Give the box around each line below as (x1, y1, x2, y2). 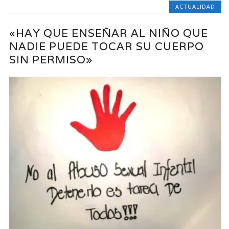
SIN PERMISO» (9, 53, 93, 67)
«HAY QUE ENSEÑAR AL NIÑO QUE (9, 26, 209, 40)
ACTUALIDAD (175, 2, 215, 10)
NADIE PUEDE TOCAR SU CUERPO (9, 39, 204, 54)
